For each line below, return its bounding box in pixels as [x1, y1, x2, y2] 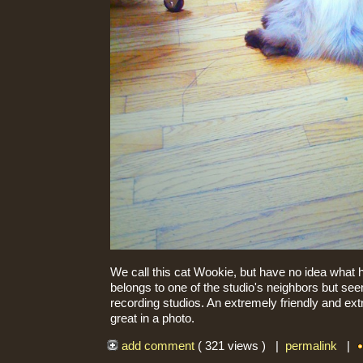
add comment [117, 340, 198, 353]
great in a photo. [110, 311, 194, 325]
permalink [284, 340, 337, 353]
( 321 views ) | [197, 340, 285, 353]
